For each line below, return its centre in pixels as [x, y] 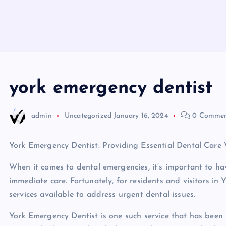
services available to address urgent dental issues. [102, 195]
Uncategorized [88, 116]
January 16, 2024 [141, 116]
